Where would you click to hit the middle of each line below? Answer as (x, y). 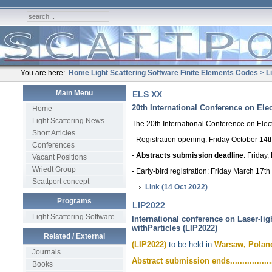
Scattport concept (60, 182)
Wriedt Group (54, 169)
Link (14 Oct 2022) (176, 187)
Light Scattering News (68, 121)
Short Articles (53, 133)
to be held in (191, 244)
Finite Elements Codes (219, 73)
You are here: (44, 73)
